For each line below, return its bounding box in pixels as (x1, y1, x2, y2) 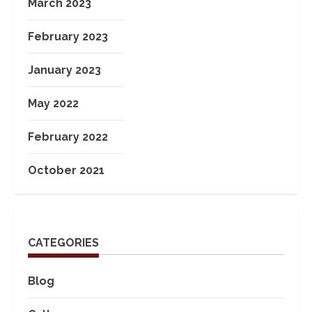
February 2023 (28, 30, 108, 44)
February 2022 (28, 130, 108, 144)
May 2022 (28, 97, 79, 111)
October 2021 (28, 164, 104, 178)
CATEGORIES (28, 236, 99, 250)
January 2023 (28, 63, 101, 77)
